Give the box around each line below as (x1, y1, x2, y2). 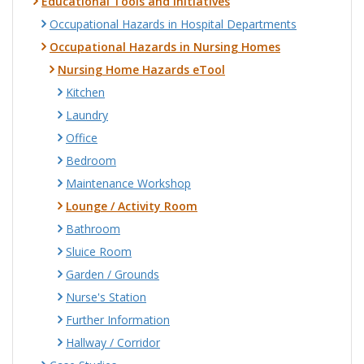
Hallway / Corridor (66, 335, 160, 350)
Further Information (66, 312, 170, 327)
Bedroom (66, 153, 116, 168)
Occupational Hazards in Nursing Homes (50, 39, 280, 54)
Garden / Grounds (66, 266, 159, 282)
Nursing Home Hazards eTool (58, 62, 225, 77)
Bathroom (66, 221, 120, 236)
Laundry (66, 107, 108, 123)
